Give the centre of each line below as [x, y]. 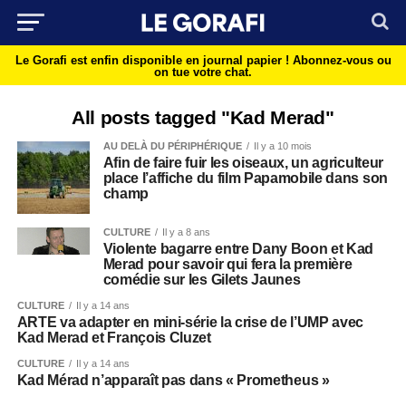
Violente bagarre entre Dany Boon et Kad [238, 249]
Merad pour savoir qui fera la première [227, 264]
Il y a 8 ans [186, 232]
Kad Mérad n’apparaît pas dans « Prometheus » [173, 380]
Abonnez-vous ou [342, 60]
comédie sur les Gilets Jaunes [202, 280]
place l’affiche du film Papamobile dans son [245, 178]
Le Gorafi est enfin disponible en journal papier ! [154, 60]
